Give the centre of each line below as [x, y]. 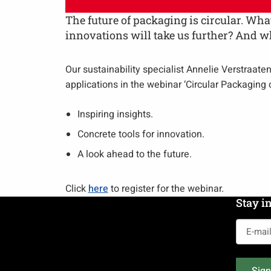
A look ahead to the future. [134, 154]
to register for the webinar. [166, 189]
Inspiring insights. [115, 114]
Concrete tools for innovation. [141, 134]
